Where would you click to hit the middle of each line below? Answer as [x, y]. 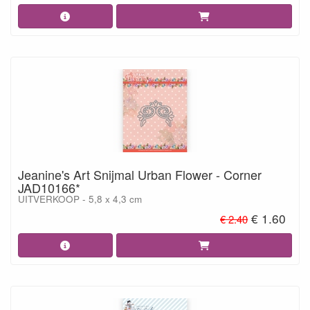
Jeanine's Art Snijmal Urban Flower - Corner [140, 174]
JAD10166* [49, 188]
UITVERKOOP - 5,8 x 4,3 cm [80, 199]
